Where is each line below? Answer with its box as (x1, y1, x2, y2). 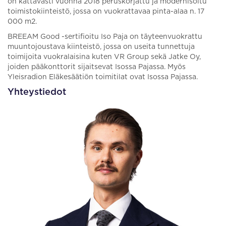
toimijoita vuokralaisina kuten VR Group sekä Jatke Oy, (8, 53, 201, 61)
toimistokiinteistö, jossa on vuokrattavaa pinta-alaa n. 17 (8, 8, 204, 15)
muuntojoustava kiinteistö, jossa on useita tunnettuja (8, 43, 195, 50)
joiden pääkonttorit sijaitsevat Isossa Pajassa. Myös (8, 64, 186, 71)
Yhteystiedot (8, 88, 66, 97)
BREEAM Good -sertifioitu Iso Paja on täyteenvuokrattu (8, 33, 202, 40)
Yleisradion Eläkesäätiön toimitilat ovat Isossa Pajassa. (8, 74, 198, 81)
